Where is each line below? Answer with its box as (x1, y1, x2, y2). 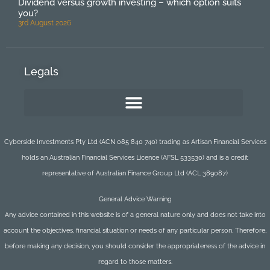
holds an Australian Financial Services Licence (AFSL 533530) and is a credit (22, 154, 248, 162)
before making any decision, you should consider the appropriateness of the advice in (5, 242, 265, 250)
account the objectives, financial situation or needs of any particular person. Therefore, (4, 226, 266, 234)
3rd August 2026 (18, 19, 71, 28)
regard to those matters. (98, 257, 172, 266)
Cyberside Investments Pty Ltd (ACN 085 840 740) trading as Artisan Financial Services (4, 138, 266, 146)
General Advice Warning (98, 195, 172, 203)
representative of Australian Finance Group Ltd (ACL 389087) (42, 169, 228, 178)
